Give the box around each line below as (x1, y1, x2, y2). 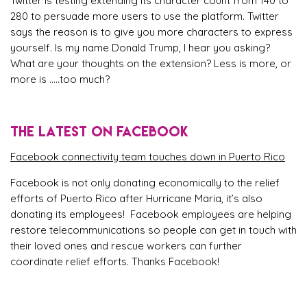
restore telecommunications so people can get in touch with (10, 223, 297, 236)
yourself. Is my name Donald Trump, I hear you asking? (10, 40, 270, 54)
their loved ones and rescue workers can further (10, 238, 242, 252)
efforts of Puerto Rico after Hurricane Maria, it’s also (10, 191, 262, 205)
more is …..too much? (10, 72, 110, 86)
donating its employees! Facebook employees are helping (10, 207, 291, 221)
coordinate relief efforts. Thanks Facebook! (10, 254, 219, 268)
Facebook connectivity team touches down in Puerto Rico (10, 149, 285, 163)
